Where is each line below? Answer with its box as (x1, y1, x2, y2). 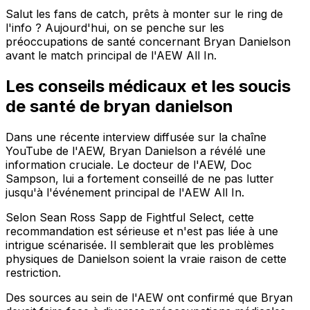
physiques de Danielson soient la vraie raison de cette (6, 251, 286, 266)
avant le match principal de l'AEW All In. (6, 48, 217, 62)
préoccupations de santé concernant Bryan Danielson (6, 34, 291, 48)
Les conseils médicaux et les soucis (6, 75, 291, 96)
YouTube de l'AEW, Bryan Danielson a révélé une (6, 143, 266, 158)
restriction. (6, 265, 61, 280)
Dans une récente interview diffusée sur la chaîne (6, 129, 266, 144)
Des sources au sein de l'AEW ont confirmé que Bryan (6, 290, 293, 304)
